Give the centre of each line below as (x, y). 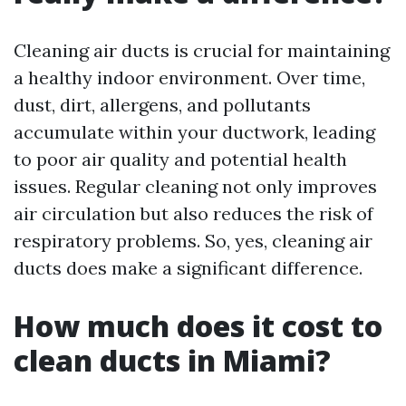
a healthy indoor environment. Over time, (189, 77)
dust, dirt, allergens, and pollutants (162, 105)
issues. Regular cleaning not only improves (195, 186)
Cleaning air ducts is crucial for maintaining (202, 50)
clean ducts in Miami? (172, 360)
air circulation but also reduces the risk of (193, 213)
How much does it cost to (198, 326)
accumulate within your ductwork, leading (194, 132)
